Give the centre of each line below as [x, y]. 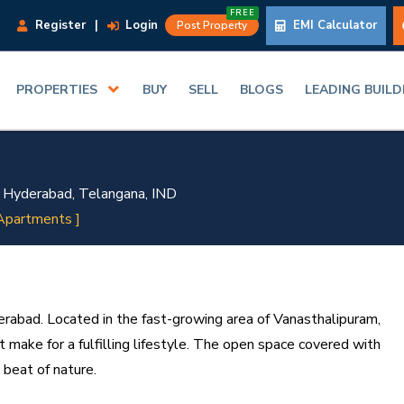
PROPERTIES [57, 90]
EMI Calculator [333, 25]
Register [59, 25]
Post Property [212, 25]
